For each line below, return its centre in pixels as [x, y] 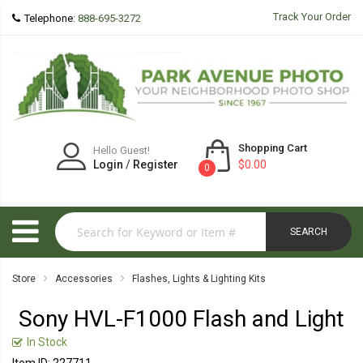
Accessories [84, 279]
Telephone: [51, 18]
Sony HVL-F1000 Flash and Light [181, 319]
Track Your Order [312, 17]
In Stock [47, 342]
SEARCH [309, 231]
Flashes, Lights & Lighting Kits [199, 279]
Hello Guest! [121, 151]
